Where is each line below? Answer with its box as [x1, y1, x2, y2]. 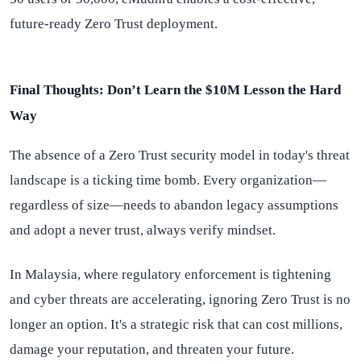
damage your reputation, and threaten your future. [10, 342, 294, 357]
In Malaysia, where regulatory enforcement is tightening [10, 267, 331, 282]
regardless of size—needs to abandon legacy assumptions [10, 197, 338, 213]
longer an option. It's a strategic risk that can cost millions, [10, 317, 342, 332]
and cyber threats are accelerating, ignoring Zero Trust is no [10, 292, 351, 307]
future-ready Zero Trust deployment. [10, 16, 218, 31]
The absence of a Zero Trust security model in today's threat [10, 147, 350, 163]
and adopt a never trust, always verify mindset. [10, 222, 276, 238]
